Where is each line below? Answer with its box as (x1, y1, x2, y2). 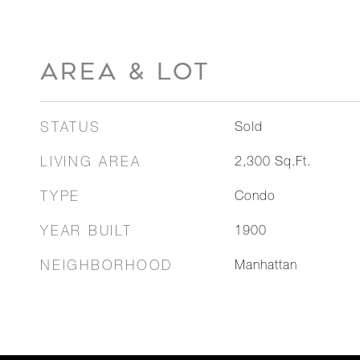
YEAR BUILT (40, 226, 133, 239)
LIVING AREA (40, 157, 141, 170)
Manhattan (234, 260, 297, 273)
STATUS (40, 122, 101, 136)
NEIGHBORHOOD (40, 260, 173, 274)
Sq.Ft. (274, 157, 311, 170)
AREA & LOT (40, 58, 211, 85)
